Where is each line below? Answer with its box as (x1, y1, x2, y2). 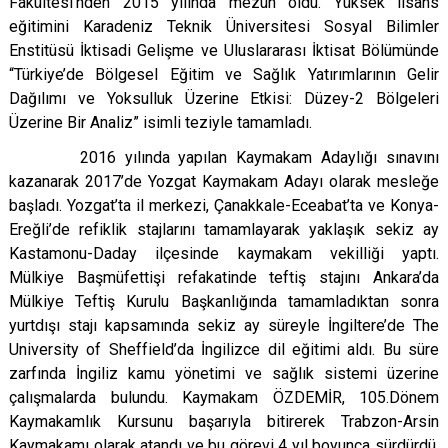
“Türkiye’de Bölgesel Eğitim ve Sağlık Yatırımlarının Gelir (9, 65, 439, 84)
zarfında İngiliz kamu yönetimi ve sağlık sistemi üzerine (9, 364, 439, 383)
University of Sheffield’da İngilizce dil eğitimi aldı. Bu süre (9, 340, 439, 359)
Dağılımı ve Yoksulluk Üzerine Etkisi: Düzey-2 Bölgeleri (9, 89, 439, 108)
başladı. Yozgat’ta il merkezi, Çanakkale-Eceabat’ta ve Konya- (9, 196, 439, 215)
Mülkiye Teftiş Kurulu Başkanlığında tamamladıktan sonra (9, 292, 439, 311)
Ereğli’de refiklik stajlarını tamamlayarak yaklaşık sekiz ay (9, 220, 439, 239)
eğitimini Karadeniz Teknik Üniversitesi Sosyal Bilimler (9, 17, 439, 36)
